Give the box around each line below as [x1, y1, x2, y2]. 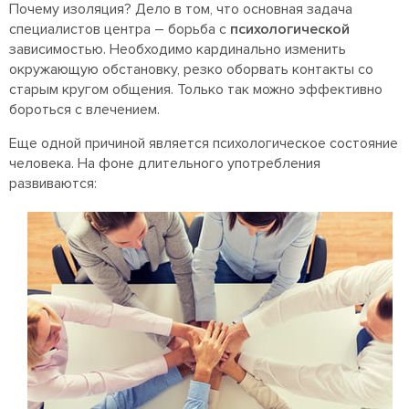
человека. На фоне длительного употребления [9, 154, 320, 173]
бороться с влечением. [9, 100, 160, 120]
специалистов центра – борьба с [9, 20, 230, 39]
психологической [230, 20, 350, 39]
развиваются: [9, 174, 97, 194]
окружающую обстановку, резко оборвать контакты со [9, 60, 373, 79]
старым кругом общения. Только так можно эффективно [9, 80, 383, 100]
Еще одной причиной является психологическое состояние [9, 134, 398, 153]
